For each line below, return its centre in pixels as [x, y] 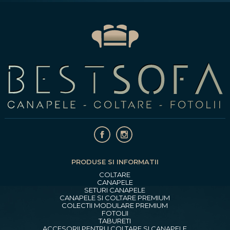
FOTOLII [115, 213]
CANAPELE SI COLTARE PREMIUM [115, 198]
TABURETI [115, 221]
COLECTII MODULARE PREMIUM [115, 206]
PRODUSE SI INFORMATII [115, 162]
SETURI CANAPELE [115, 190]
